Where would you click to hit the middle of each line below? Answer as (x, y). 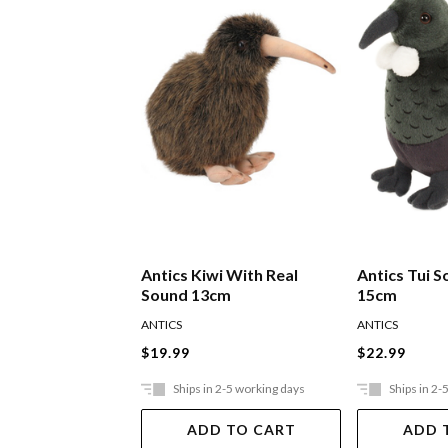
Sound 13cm (186, 295)
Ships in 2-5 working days (239, 389)
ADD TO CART (241, 430)
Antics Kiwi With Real (220, 275)
